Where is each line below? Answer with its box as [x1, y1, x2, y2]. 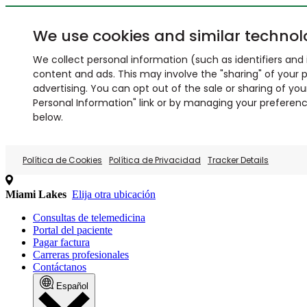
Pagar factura [33, 236, 90, 248]
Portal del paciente [33, 224, 112, 236]
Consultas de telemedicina [33, 212, 145, 223]
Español [56, 281, 88, 291]
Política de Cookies [23, 154, 102, 166]
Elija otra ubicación [72, 188, 156, 200]
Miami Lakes [5, 188, 66, 200]
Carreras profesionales [33, 249, 129, 260]
